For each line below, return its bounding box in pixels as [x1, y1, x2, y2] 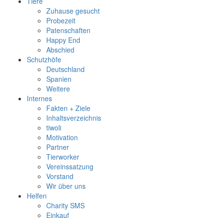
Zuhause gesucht [46, 5, 100, 16]
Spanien [46, 73, 72, 84]
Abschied [46, 44, 74, 54]
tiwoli [46, 122, 61, 132]
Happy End [46, 35, 80, 45]
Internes [27, 93, 52, 103]
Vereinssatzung [46, 161, 93, 171]
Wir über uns [46, 181, 86, 191]
